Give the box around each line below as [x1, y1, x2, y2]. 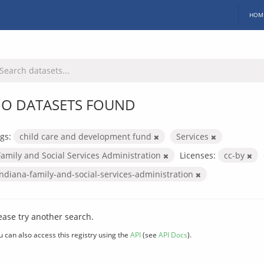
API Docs [159, 229, 187, 239]
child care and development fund [19, 130, 154, 142]
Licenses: [180, 149, 216, 161]
